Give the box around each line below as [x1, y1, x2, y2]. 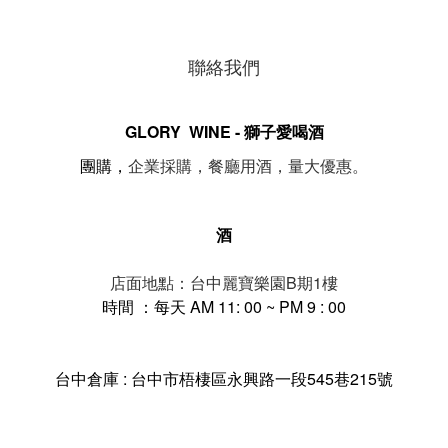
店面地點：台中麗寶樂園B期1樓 [110, 270, 338, 294]
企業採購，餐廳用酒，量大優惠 [128, 156, 352, 176]
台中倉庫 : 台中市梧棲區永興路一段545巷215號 [55, 366, 393, 390]
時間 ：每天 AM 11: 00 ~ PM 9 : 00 [102, 294, 346, 318]
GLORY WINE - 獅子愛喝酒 [124, 119, 324, 143]
